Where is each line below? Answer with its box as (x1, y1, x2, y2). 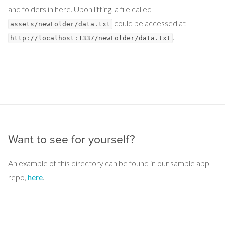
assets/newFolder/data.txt (10, 20, 110, 28)
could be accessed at (113, 18, 186, 28)
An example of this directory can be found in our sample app (8, 158, 209, 168)
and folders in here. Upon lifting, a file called (8, 4, 152, 14)
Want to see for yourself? (8, 133, 135, 146)
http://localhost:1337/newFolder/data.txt (10, 34, 171, 42)
